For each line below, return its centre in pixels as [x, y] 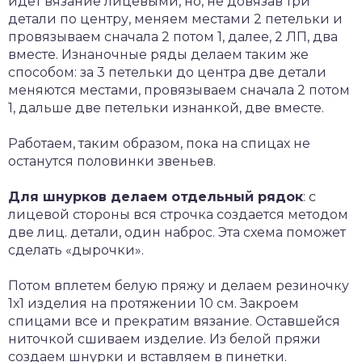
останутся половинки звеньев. [112, 161]
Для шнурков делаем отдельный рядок [156, 196]
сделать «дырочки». [76, 250]
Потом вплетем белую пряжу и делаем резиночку [179, 285]
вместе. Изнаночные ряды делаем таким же [158, 54]
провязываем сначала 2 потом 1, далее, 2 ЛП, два [173, 36]
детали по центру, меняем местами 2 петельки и [175, 19]
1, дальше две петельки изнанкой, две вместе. [166, 107]
